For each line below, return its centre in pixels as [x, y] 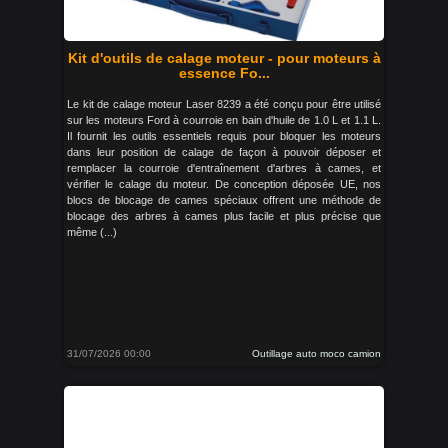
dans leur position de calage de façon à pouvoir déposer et [224, 152]
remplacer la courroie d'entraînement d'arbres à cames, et [224, 168]
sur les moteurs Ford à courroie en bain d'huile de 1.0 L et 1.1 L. [224, 120]
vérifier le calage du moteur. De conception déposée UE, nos [224, 184]
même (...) [92, 232]
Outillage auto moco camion [316, 353]
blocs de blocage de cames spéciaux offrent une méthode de [224, 200]
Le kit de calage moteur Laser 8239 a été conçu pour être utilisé [224, 104]
